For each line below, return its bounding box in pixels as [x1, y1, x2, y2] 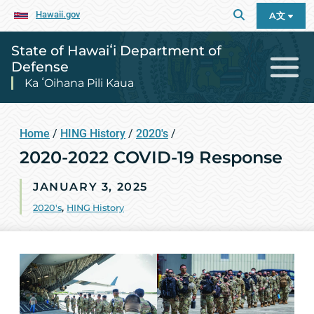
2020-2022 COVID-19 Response [20, 146, 282, 168]
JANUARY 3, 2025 [33, 179, 148, 193]
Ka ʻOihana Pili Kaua [25, 76, 134, 90]
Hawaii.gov [36, 9, 80, 20]
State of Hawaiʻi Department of [11, 41, 221, 59]
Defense [11, 57, 69, 75]
